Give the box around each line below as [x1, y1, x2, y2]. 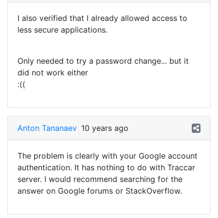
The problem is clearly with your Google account [18, 151, 198, 161]
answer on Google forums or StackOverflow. [18, 186, 182, 196]
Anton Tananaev [18, 123, 77, 133]
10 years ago [81, 123, 128, 133]
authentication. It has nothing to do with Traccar [18, 163, 195, 172]
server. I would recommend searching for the [18, 174, 182, 184]
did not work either [18, 68, 88, 77]
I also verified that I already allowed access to [18, 13, 187, 23]
